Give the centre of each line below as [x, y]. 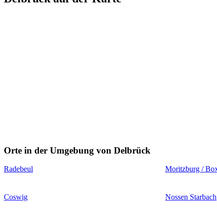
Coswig [16, 197]
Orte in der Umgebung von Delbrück [77, 150]
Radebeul [18, 169]
